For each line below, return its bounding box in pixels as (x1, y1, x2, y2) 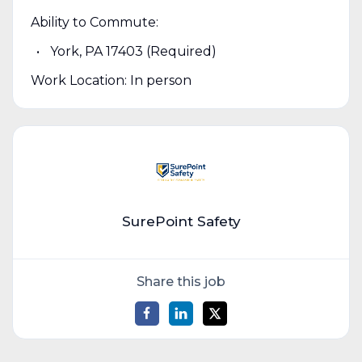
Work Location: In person (30, 72, 192, 88)
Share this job (137, 273, 225, 289)
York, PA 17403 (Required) (49, 43, 217, 59)
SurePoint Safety (121, 213, 241, 230)
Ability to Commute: (30, 14, 158, 30)
